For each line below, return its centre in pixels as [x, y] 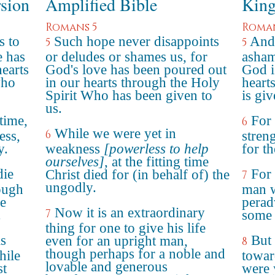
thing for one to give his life [126, 228]
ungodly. [71, 188]
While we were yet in [115, 134]
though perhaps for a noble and [135, 254]
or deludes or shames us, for [126, 57]
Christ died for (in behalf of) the [137, 175]
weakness [75, 149]
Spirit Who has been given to [129, 95]
